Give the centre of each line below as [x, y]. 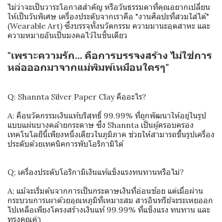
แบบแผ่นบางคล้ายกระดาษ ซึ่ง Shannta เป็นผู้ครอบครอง [101, 125]
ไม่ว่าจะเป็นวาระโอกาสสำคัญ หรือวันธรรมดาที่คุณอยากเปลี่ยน [109, 7]
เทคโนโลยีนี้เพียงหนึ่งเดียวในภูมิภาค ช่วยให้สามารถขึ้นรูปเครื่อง [111, 134]
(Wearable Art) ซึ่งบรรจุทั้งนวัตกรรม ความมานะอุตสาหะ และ [109, 26]
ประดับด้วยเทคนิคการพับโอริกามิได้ [65, 144]
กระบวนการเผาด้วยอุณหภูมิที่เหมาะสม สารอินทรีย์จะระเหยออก [110, 200]
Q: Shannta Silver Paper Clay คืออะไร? [77, 97]
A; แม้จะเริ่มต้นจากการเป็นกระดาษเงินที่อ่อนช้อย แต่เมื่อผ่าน [105, 191]
